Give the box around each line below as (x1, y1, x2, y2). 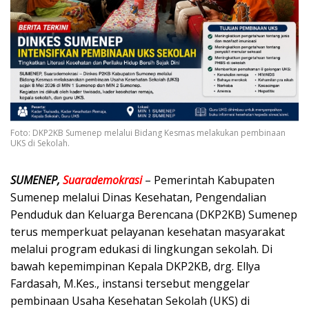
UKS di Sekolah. (10, 137, 70, 150)
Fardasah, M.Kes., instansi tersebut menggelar (10, 276, 250, 292)
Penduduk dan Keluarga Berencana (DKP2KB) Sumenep (10, 207, 297, 223)
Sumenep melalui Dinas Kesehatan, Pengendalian (10, 190, 266, 206)
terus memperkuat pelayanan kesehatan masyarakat (10, 224, 285, 240)
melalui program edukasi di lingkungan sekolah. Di (10, 241, 272, 257)
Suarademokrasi (63, 172, 142, 188)
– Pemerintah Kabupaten (142, 172, 275, 188)
